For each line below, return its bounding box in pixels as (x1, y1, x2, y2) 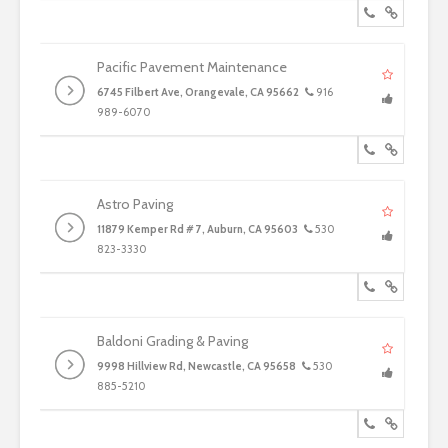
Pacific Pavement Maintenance (97, 58, 287, 76)
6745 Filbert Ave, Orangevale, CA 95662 (97, 85, 299, 99)
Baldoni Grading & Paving (97, 332, 248, 350)
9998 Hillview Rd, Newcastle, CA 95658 (97, 359, 296, 373)
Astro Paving (97, 195, 173, 213)
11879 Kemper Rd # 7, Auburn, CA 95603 (97, 222, 298, 236)
